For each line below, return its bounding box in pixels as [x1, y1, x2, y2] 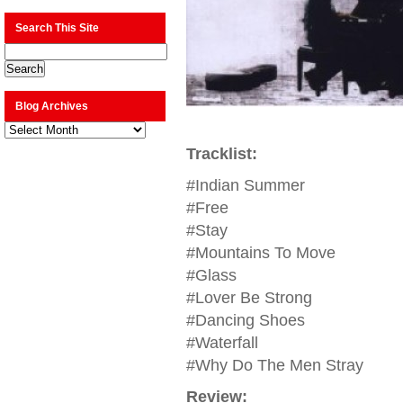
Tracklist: [185, 145, 257, 163]
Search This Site [15, 22, 99, 34]
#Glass [185, 266, 237, 284]
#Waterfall [185, 334, 258, 352]
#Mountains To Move [185, 244, 336, 262]
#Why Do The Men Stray [185, 356, 363, 374]
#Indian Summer [185, 176, 305, 194]
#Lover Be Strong [185, 289, 312, 307]
